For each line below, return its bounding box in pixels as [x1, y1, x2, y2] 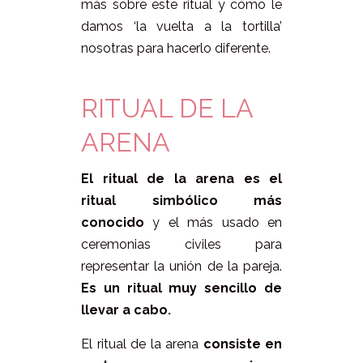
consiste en [203, 336, 282, 352]
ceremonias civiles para [81, 237, 282, 253]
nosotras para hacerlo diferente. [81, 41, 271, 57]
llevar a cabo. [81, 302, 171, 318]
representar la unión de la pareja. [81, 258, 282, 275]
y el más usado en [144, 215, 282, 231]
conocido [81, 215, 144, 231]
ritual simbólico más [81, 193, 282, 209]
